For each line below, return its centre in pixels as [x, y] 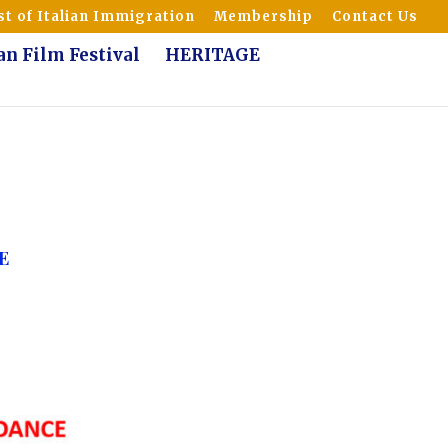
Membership [263, 16]
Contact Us [375, 16]
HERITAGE [212, 54]
